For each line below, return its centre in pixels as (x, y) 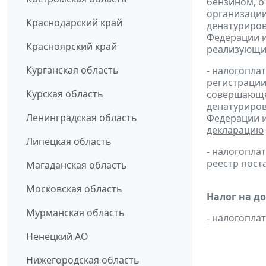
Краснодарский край (74, 23)
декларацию (235, 130)
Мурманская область (75, 213)
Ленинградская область (82, 118)
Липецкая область (69, 142)
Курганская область (72, 70)
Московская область (74, 189)
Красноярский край (72, 47)
